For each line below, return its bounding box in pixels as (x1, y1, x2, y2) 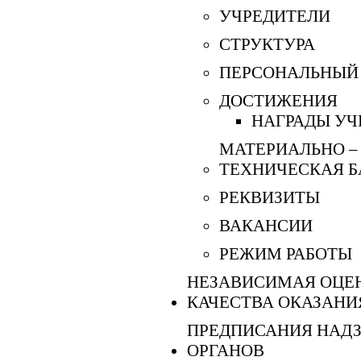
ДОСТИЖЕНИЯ (219, 90, 338, 110)
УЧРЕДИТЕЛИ (219, 6, 330, 26)
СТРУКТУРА (219, 34, 315, 54)
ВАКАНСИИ (219, 215, 313, 235)
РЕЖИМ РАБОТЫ (219, 243, 352, 263)
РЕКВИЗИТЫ (219, 187, 320, 207)
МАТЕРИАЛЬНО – (219, 139, 358, 159)
